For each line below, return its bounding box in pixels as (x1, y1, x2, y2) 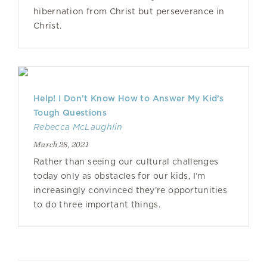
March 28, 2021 (33, 139, 89, 149)
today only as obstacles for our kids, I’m (33, 171, 206, 181)
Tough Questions (33, 108, 107, 117)
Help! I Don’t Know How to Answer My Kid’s (33, 94, 224, 103)
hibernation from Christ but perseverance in (33, 7, 225, 16)
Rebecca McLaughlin (33, 122, 123, 132)
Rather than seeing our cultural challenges (33, 157, 219, 166)
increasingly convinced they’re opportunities (33, 185, 228, 195)
